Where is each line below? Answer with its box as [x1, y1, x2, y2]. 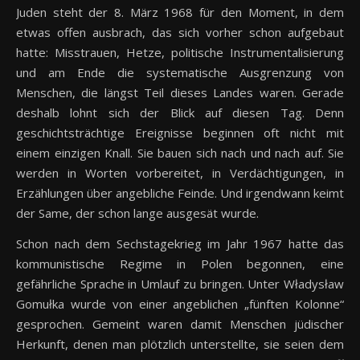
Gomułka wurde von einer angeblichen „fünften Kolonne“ [16, 296, 344, 313]
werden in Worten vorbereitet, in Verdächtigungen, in [16, 165, 344, 182]
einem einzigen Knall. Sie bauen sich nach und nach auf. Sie [16, 145, 344, 162]
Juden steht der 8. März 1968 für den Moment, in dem [16, 4, 344, 21]
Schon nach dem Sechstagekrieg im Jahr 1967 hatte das [16, 235, 344, 252]
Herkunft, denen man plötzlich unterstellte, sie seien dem [16, 336, 344, 353]
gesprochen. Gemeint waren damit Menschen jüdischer [16, 316, 344, 333]
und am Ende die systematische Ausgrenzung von [16, 64, 344, 81]
